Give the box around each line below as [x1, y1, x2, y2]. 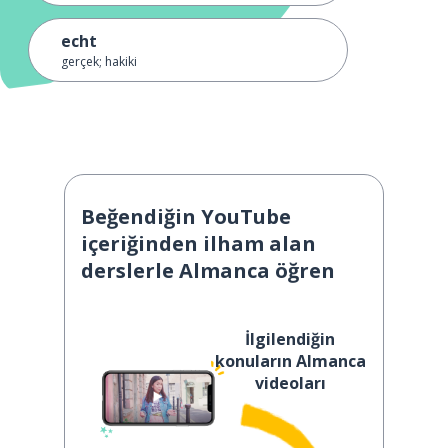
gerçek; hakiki [61, 53, 137, 70]
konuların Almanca [214, 350, 366, 372]
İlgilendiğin [245, 328, 335, 350]
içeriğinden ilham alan [81, 230, 316, 257]
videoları [254, 372, 326, 394]
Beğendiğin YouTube [81, 203, 291, 230]
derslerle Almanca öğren [81, 257, 335, 284]
